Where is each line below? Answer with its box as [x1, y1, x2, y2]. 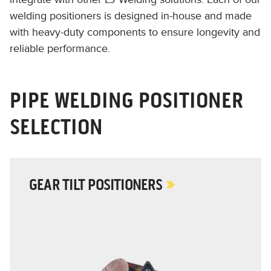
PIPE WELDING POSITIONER [10, 87, 243, 114]
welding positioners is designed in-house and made [10, 9, 252, 22]
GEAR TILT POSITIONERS [29, 175, 162, 194]
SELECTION [10, 114, 103, 140]
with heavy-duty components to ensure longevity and [10, 25, 260, 39]
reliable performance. [10, 42, 116, 55]
